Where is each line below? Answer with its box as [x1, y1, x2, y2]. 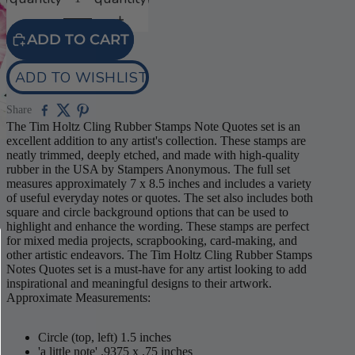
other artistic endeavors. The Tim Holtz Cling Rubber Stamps [6, 248, 312, 261]
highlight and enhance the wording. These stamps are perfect [6, 219, 309, 233]
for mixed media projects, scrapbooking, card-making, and [6, 234, 297, 247]
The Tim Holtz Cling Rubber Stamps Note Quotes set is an [6, 120, 300, 133]
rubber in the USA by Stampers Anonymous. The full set [6, 162, 290, 176]
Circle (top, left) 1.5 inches [38, 330, 171, 344]
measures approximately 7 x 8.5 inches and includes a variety [6, 177, 311, 190]
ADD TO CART [27, 31, 129, 48]
